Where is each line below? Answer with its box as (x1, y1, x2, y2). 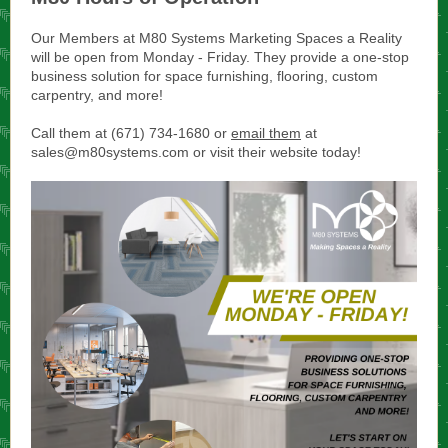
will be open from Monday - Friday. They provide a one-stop (31, 49, 409, 65)
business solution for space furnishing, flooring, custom (31, 68, 378, 84)
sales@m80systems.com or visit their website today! (31, 144, 361, 160)
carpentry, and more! (31, 87, 163, 103)
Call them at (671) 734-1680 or (31, 125, 231, 141)
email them (231, 125, 301, 141)
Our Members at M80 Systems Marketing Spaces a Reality (31, 30, 402, 46)
